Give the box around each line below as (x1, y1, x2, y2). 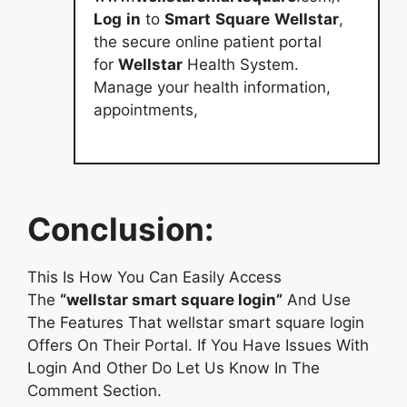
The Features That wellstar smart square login (27, 313, 364, 332)
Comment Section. (27, 382, 162, 400)
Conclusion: (27, 210, 213, 248)
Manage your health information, (94, 77, 331, 96)
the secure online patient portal (94, 32, 322, 51)
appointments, (94, 100, 198, 119)
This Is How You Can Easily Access (27, 268, 282, 286)
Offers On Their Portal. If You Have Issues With (27, 336, 369, 354)
